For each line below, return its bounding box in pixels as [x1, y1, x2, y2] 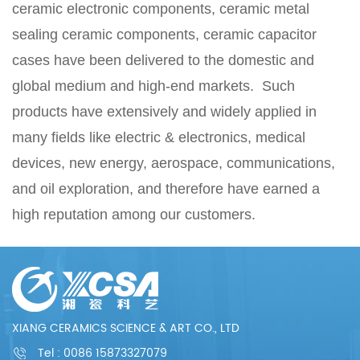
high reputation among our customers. [12, 206, 256, 223]
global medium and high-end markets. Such [12, 77, 295, 94]
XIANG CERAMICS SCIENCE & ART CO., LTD [12, 318, 239, 337]
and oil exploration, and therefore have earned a [12, 180, 320, 197]
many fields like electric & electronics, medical [12, 129, 305, 145]
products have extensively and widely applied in [12, 103, 317, 120]
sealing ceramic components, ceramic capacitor [12, 26, 317, 43]
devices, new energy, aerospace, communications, [12, 154, 335, 171]
